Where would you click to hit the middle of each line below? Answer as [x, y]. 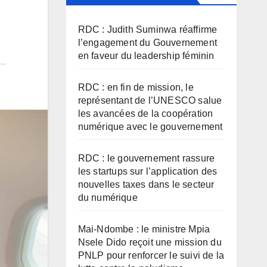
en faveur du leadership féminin [146, 56]
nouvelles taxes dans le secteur [146, 184]
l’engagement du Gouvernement [148, 43]
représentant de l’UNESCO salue [150, 100]
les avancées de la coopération [145, 114]
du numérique [108, 198]
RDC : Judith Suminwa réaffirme [148, 30]
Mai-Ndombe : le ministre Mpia [144, 229]
